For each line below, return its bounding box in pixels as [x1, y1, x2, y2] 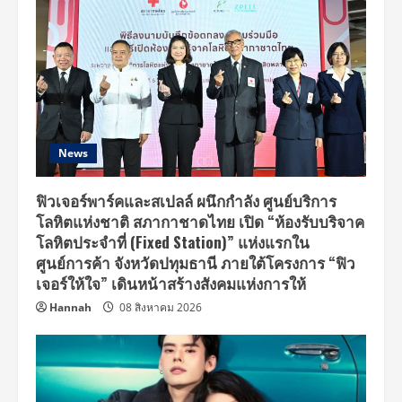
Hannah [49, 300, 92, 315]
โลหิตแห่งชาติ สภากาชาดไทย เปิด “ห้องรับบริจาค [36, 210, 364, 232]
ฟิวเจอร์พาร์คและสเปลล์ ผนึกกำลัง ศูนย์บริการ [36, 189, 336, 212]
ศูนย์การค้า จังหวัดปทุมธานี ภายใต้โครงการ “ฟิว [36, 251, 355, 274]
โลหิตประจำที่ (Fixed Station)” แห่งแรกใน [36, 231, 310, 253]
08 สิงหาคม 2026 [117, 300, 202, 315]
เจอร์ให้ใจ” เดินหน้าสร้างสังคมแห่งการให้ [36, 272, 306, 294]
